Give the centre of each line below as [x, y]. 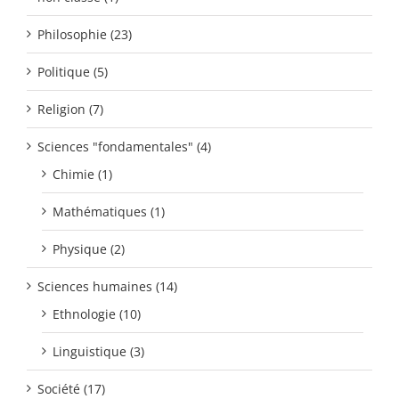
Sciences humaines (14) [107, 286]
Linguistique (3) [98, 351]
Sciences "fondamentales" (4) [124, 146]
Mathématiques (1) [109, 211]
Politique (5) [73, 71]
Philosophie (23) [85, 34]
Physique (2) [89, 248]
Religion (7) [70, 109]
